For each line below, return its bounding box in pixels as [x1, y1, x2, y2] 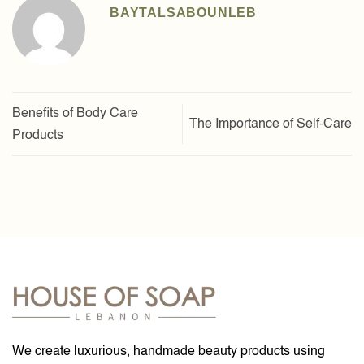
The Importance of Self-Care [189, 118, 352, 132]
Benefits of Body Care [12, 106, 138, 120]
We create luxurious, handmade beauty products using [12, 345, 325, 359]
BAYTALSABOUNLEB [110, 6, 257, 20]
